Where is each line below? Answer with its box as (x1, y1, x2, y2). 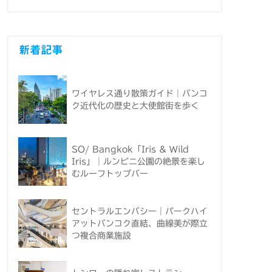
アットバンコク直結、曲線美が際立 (72, 219, 208, 228)
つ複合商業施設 (72, 231, 131, 240)
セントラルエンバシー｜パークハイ (72, 207, 208, 216)
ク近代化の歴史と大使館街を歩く (72, 101, 199, 110)
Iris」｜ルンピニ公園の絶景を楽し (72, 157, 205, 166)
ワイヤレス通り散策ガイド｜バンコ (72, 89, 208, 98)
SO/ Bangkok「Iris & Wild (72, 145, 189, 154)
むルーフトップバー (72, 169, 148, 178)
